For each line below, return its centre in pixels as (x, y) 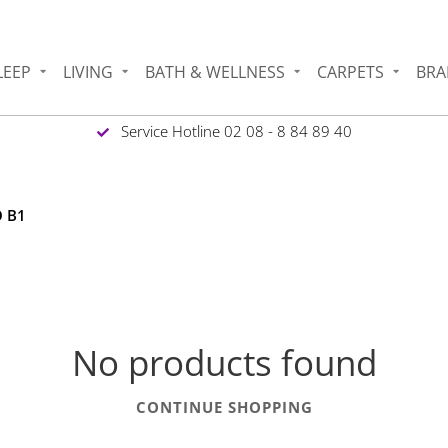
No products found (224, 362)
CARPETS (351, 71)
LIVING (88, 71)
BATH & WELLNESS (215, 71)
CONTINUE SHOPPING (224, 406)
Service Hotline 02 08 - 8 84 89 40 (234, 130)
